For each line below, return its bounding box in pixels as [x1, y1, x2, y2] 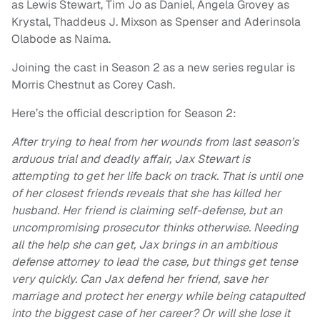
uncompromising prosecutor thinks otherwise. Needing [11, 220, 299, 236]
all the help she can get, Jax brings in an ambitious [11, 237, 277, 253]
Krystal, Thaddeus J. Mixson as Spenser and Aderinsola [11, 14, 301, 30]
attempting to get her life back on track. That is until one [11, 169, 303, 184]
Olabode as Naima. [11, 31, 111, 47]
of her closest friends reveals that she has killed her [11, 186, 281, 201]
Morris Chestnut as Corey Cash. [11, 77, 175, 93]
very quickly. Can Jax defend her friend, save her [11, 271, 268, 287]
